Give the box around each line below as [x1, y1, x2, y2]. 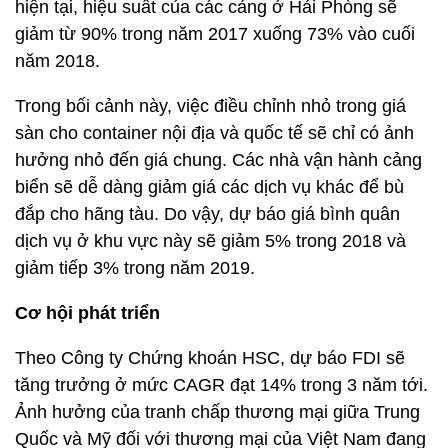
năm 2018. [15, 51, 100, 71]
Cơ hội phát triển [15, 303, 160, 323]
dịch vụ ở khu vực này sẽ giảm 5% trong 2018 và [15, 231, 406, 251]
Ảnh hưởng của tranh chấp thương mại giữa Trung [15, 402, 420, 422]
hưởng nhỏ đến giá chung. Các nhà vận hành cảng [15, 150, 422, 170]
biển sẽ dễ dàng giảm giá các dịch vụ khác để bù [15, 177, 404, 197]
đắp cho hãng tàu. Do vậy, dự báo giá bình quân [15, 204, 400, 224]
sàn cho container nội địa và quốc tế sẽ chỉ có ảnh [15, 123, 414, 143]
